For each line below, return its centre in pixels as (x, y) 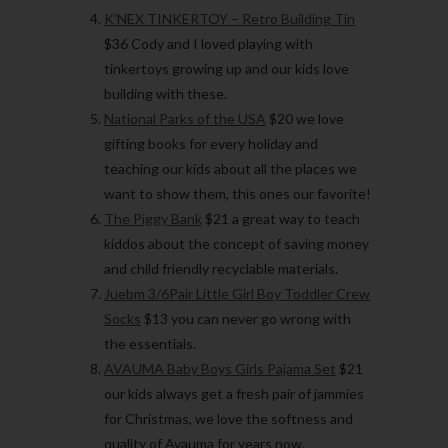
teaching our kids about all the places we (230, 169)
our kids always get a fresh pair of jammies (234, 394)
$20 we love (305, 119)
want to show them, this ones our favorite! (237, 194)
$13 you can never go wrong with (246, 319)
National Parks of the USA (185, 119)
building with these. (165, 94)
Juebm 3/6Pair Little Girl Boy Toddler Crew (237, 294)
